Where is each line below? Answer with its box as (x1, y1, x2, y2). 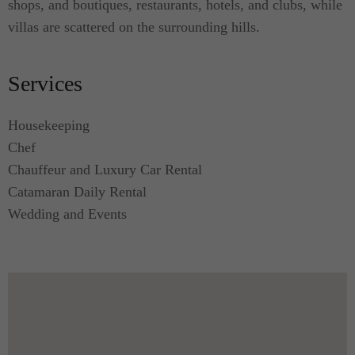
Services (8, 71, 82, 96)
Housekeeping (8, 117, 90, 133)
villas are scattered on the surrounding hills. (8, 19, 260, 35)
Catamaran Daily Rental (8, 184, 147, 200)
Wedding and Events (8, 206, 127, 222)
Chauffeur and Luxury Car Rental (8, 162, 202, 177)
